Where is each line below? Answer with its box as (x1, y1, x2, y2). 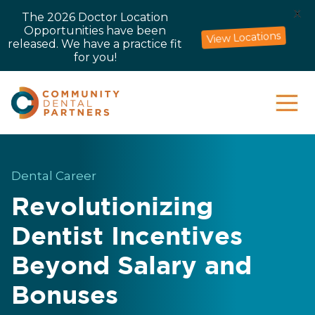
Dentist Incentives (11, 226, 243, 250)
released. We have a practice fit (8, 37, 182, 51)
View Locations (202, 30, 285, 44)
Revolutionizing (11, 197, 213, 220)
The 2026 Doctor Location (22, 11, 168, 24)
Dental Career (11, 169, 96, 184)
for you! (73, 51, 117, 64)
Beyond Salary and (11, 256, 252, 279)
